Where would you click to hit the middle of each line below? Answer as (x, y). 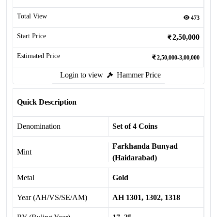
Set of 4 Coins (135, 126)
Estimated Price (39, 56)
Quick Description (47, 102)
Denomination (39, 126)
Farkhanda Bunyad (145, 146)
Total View (32, 16)
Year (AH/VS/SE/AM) (52, 197)
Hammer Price (139, 75)
